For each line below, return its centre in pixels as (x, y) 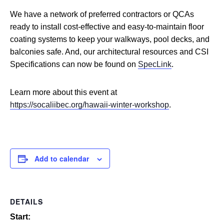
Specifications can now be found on (74, 64)
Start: (20, 216)
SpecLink (155, 64)
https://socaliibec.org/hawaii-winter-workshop (89, 104)
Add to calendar (62, 158)
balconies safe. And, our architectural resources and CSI (109, 51)
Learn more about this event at (63, 92)
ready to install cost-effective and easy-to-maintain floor (107, 26)
